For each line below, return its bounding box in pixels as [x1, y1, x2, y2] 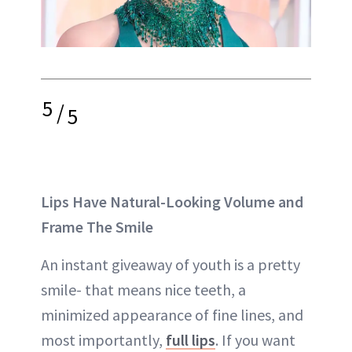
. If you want [215, 329, 295, 350]
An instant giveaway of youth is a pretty [41, 254, 300, 274]
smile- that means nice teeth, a [41, 279, 246, 299]
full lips [166, 329, 215, 350]
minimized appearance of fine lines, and [41, 304, 303, 324]
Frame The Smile [41, 216, 153, 236]
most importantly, [41, 329, 166, 350]
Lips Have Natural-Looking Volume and [41, 191, 303, 211]
